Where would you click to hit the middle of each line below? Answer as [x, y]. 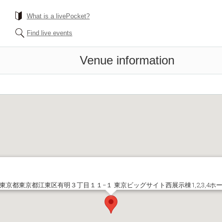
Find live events [50, 33]
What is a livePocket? [58, 16]
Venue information [127, 60]
